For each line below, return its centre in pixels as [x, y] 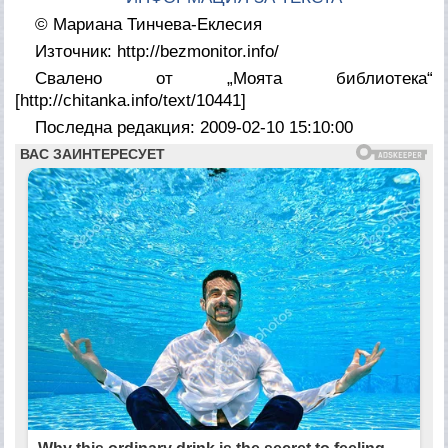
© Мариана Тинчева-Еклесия [149, 24]
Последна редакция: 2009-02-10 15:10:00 [194, 127]
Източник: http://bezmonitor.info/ [157, 51]
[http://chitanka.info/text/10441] [131, 100]
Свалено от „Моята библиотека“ [234, 78]
